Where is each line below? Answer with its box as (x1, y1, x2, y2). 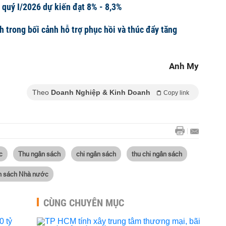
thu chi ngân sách (132, 149, 182, 158)
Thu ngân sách (18, 149, 61, 158)
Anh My (169, 61, 199, 71)
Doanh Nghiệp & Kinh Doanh (51, 88, 150, 96)
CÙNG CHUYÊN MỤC (43, 197, 124, 209)
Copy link (163, 89, 189, 96)
